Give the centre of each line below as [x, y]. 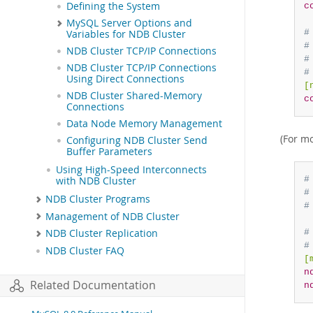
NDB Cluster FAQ [85, 250]
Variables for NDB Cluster [126, 35]
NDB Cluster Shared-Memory [134, 96]
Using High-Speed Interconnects [131, 170]
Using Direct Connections [125, 79]
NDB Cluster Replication [102, 234]
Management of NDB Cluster [112, 216]
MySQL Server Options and [129, 23]
